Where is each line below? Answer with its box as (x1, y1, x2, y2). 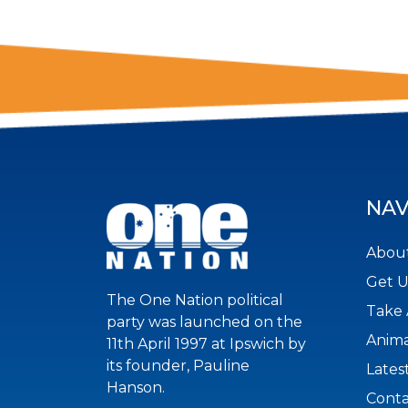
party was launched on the (107, 313, 302, 331)
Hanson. (107, 379, 165, 397)
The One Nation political (107, 291, 283, 310)
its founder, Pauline (107, 357, 250, 375)
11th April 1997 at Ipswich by (107, 335, 306, 353)
